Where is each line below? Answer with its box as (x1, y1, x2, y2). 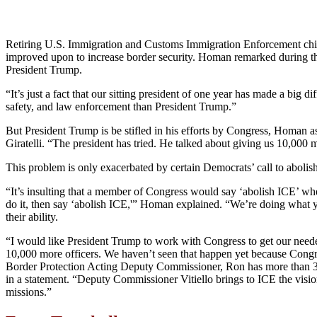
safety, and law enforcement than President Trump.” (6, 100, 236, 113)
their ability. (6, 210, 58, 223)
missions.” (6, 285, 52, 298)
